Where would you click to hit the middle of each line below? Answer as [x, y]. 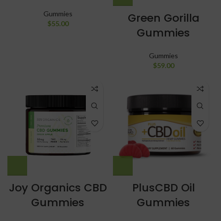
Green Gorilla [163, 18]
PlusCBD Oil [163, 188]
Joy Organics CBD [58, 188]
